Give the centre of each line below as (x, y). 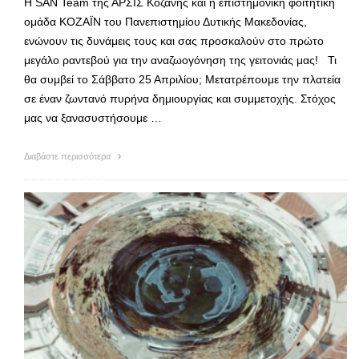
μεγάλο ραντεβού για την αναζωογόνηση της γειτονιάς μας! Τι (180, 60)
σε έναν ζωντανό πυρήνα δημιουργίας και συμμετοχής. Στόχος (180, 98)
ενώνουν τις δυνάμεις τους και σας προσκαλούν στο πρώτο (174, 40)
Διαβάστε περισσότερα (69, 156)
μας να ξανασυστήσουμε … (93, 117)
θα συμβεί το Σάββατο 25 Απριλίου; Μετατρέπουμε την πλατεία (182, 79)
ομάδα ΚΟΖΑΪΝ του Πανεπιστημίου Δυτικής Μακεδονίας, (165, 21)
